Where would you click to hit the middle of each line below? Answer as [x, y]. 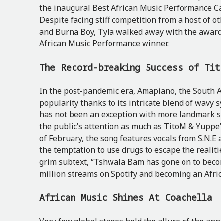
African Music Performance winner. [104, 43]
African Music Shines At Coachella [126, 197]
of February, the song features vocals [109, 138]
